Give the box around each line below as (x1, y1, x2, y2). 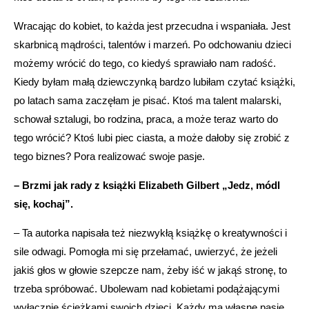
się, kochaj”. (14, 197, 73, 210)
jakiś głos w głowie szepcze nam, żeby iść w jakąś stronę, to (14, 263, 287, 276)
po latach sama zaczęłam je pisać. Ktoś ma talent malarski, (14, 94, 281, 106)
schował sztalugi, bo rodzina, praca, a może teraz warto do (14, 112, 278, 125)
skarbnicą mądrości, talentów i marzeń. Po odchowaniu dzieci (14, 38, 291, 50)
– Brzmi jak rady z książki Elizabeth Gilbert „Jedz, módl (14, 179, 280, 191)
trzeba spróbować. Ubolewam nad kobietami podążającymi (14, 282, 279, 295)
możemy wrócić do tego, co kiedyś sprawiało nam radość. (14, 57, 276, 69)
